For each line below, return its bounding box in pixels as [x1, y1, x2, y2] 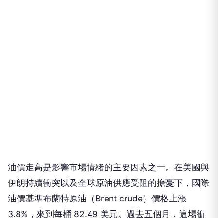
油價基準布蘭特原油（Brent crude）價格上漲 [8, 193, 186, 203]
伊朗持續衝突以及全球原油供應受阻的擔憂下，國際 [8, 178, 209, 188]
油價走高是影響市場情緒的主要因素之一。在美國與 [8, 162, 209, 172]
